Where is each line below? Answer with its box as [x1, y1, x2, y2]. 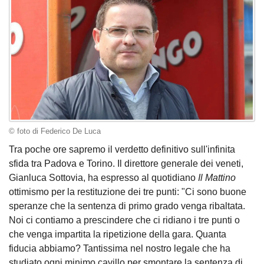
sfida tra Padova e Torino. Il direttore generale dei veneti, [9, 159, 243, 169]
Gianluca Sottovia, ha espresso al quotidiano [9, 173, 198, 183]
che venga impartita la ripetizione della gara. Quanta [9, 229, 226, 240]
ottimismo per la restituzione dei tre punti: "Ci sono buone [9, 187, 246, 197]
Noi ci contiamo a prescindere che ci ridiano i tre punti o [9, 215, 240, 226]
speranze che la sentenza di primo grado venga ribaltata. [9, 201, 245, 212]
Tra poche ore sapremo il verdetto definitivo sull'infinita [9, 144, 235, 155]
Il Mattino [198, 173, 236, 183]
